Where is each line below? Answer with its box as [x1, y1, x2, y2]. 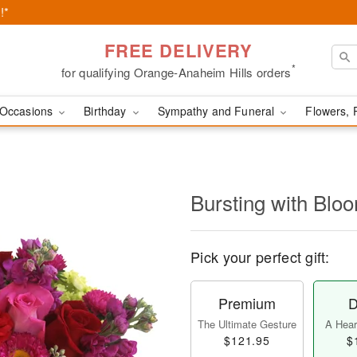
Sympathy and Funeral [157, 103, 278, 119]
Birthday [84, 103, 130, 119]
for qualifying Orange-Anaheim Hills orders [61, 63, 292, 80]
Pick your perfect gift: [190, 246, 329, 267]
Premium [218, 292, 276, 313]
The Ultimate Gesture [198, 316, 296, 331]
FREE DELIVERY [104, 37, 253, 63]
